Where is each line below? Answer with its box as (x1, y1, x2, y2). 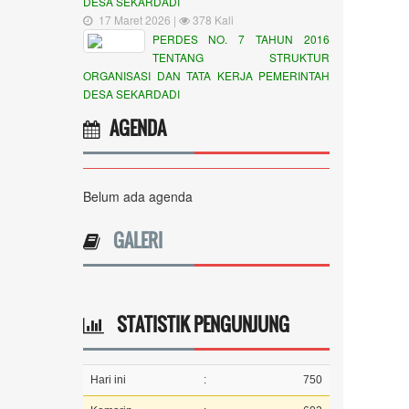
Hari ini (90, 373, 126, 386)
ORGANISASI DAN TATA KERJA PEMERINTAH (83, 68, 330, 83)
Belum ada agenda (83, 187, 193, 205)
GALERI (104, 226, 163, 254)
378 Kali (190, 12, 234, 27)
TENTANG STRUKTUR (152, 49, 330, 65)
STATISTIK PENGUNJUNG (104, 310, 289, 338)
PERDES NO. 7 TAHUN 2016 (152, 31, 330, 47)
